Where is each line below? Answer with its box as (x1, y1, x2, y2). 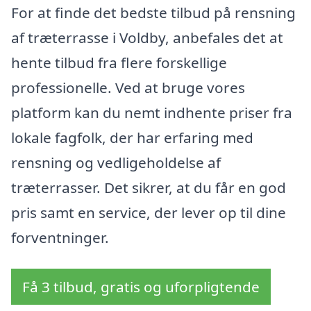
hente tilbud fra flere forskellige (11, 52, 227, 72)
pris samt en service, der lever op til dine (11, 202, 286, 222)
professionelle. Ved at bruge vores (11, 77, 245, 97)
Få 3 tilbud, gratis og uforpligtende (22, 277, 260, 297)
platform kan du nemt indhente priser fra (11, 102, 292, 122)
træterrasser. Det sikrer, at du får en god (11, 177, 286, 197)
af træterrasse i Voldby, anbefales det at (11, 27, 283, 47)
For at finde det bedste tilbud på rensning (11, 2, 296, 22)
